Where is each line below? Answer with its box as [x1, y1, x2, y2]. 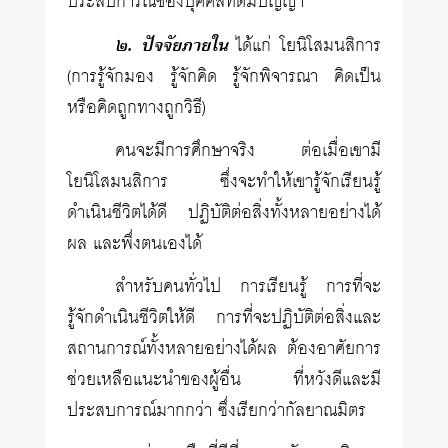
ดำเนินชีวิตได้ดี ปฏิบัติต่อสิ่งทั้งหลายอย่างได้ [67, 197, 381, 229]
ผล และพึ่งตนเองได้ [67, 228, 203, 260]
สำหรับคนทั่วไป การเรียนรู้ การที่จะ [115, 271, 381, 303]
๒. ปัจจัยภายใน [115, 29, 228, 62]
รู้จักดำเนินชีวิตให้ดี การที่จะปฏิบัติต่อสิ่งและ [67, 302, 381, 334]
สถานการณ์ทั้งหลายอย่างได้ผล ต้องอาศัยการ [67, 333, 381, 365]
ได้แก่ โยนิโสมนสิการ [227, 30, 381, 62]
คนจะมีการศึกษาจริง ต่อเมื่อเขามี [115, 135, 381, 167]
